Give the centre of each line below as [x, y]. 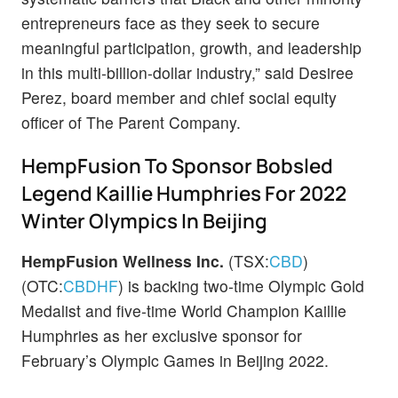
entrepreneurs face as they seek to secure [171, 23]
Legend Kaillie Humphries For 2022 [184, 194]
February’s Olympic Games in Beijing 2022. [175, 361]
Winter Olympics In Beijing [151, 221]
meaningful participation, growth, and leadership [191, 48]
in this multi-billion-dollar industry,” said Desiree [187, 73]
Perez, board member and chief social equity [179, 98]
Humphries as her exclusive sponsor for [162, 336]
